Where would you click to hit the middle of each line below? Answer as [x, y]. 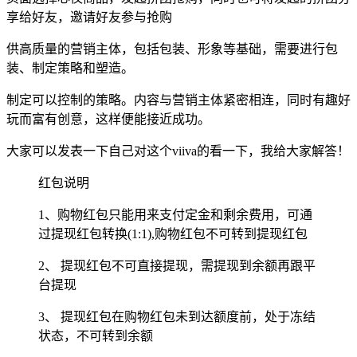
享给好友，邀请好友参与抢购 [89, 18]
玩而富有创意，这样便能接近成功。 [108, 120]
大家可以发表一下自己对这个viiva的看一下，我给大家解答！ [178, 151]
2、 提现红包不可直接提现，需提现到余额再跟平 [177, 266]
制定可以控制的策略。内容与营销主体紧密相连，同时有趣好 [178, 100]
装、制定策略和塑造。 [70, 69]
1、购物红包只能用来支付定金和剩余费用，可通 [175, 215]
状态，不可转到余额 [96, 336]
